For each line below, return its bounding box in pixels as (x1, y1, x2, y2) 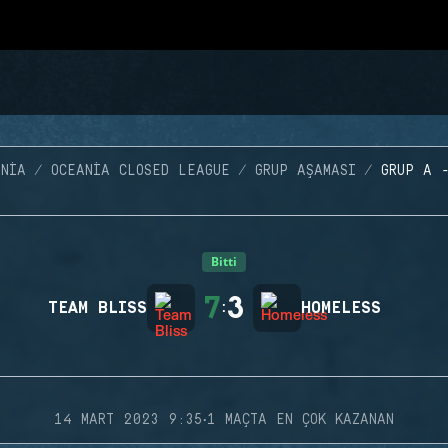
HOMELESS (301, 299, 381, 317)
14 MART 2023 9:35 (54, 412, 203, 428)
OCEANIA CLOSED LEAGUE (50, 163, 230, 179)
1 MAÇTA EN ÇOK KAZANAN (207, 412, 394, 428)
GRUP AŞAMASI (254, 163, 356, 179)
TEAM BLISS (48, 299, 147, 317)
